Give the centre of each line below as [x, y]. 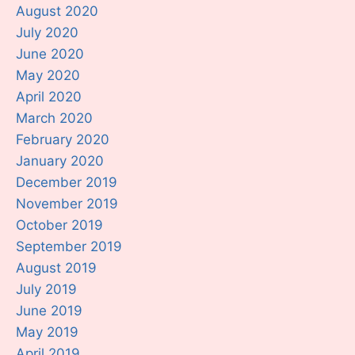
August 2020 [57, 11]
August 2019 [56, 267]
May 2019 [47, 332]
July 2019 [46, 289]
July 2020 [47, 32]
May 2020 [48, 75]
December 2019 [67, 182]
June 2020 [50, 53]
